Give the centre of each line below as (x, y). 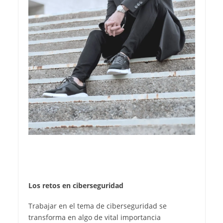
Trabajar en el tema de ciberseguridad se (97, 206)
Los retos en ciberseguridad (76, 185)
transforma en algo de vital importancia (94, 217)
